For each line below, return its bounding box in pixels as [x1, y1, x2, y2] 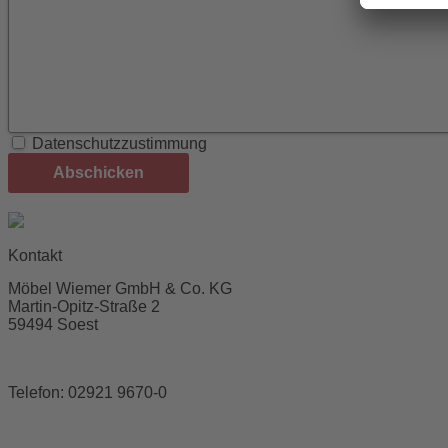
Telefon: [8, 383, 68, 401]
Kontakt [8, 246, 62, 264]
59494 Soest [8, 315, 98, 333]
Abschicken [53, 163, 144, 181]
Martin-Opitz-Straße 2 [8, 297, 160, 315]
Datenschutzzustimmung [32, 134, 207, 152]
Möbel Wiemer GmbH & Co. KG [8, 279, 232, 297]
